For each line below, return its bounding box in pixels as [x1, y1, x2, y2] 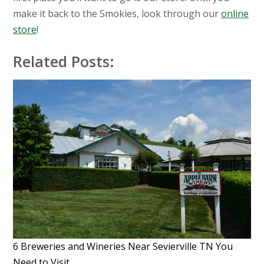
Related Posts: [13, 51, 114, 72]
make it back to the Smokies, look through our [13, 7, 221, 21]
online [221, 7, 249, 21]
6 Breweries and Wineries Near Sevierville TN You [13, 239, 233, 253]
